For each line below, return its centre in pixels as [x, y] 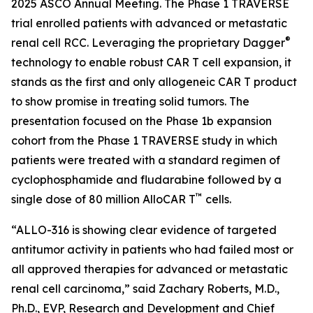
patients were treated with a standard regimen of [146, 160]
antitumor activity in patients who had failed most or [152, 249]
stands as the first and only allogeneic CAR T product [154, 82]
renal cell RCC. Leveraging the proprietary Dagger [148, 43]
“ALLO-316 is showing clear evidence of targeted [144, 230]
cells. [217, 199]
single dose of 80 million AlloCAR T [103, 199]
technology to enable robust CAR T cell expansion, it [151, 62]
